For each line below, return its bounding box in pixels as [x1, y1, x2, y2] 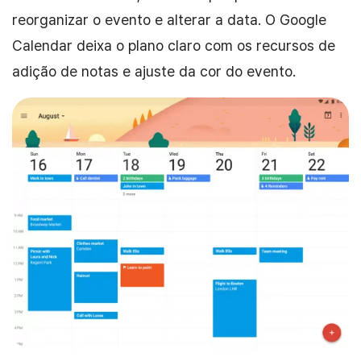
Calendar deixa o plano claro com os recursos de [12, 36, 335, 54]
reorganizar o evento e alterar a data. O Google [12, 10, 326, 28]
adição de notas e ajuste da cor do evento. [12, 62, 296, 80]
